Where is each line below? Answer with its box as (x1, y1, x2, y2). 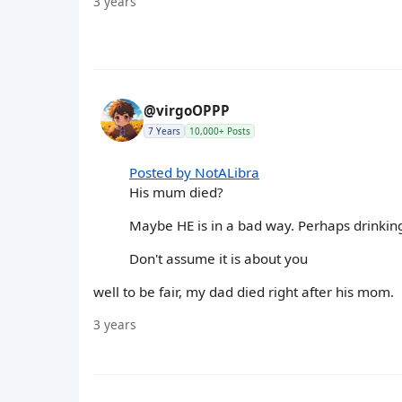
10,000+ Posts (189, 124, 250, 137)
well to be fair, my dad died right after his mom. (93, 283, 394, 301)
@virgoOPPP (144, 100, 230, 119)
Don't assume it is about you (129, 249, 308, 268)
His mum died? (129, 182, 223, 201)
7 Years (148, 124, 180, 137)
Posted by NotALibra (129, 162, 259, 181)
